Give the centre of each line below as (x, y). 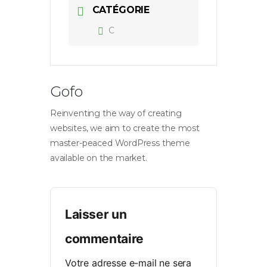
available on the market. (99, 158)
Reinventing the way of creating (116, 113)
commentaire (104, 238)
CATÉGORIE (121, 10)
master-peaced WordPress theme (120, 143)
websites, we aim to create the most (125, 128)
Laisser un (96, 214)
